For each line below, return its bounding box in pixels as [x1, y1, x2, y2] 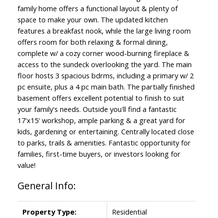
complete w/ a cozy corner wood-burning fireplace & [17, 48, 189, 58]
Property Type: [22, 206, 76, 217]
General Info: [17, 179, 76, 192]
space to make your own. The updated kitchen [17, 14, 168, 24]
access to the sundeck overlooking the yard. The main [17, 59, 192, 69]
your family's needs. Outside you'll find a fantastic [17, 104, 177, 114]
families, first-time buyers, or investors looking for [17, 148, 181, 159]
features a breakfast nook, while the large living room [17, 25, 191, 36]
